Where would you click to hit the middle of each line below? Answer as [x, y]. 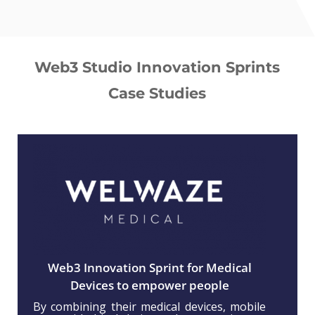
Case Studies [157, 93]
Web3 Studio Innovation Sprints [157, 67]
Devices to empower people [149, 285]
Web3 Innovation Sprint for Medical [149, 267]
